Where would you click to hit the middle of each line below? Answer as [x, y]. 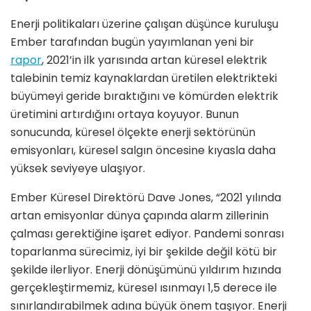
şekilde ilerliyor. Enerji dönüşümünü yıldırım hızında [146, 270]
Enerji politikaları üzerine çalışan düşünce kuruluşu [144, 24]
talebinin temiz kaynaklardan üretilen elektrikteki [144, 78]
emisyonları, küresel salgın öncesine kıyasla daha [143, 151]
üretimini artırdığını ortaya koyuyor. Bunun [125, 115]
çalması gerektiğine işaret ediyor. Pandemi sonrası [147, 234]
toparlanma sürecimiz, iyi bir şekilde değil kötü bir [144, 252]
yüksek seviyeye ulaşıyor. [78, 169]
